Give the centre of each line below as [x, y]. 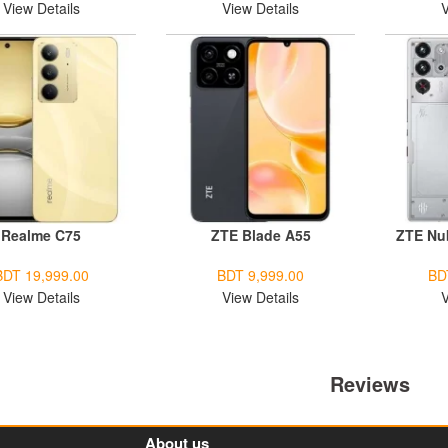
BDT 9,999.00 [261, 275]
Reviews [370, 384]
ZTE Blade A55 [260, 235]
